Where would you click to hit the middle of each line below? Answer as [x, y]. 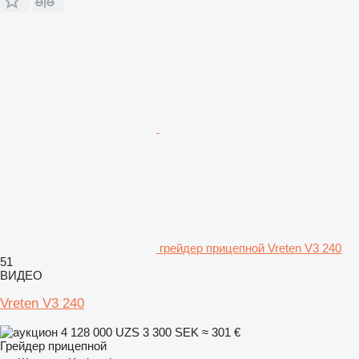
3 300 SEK [171, 332]
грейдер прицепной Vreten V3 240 [250, 248]
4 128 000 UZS [100, 332]
